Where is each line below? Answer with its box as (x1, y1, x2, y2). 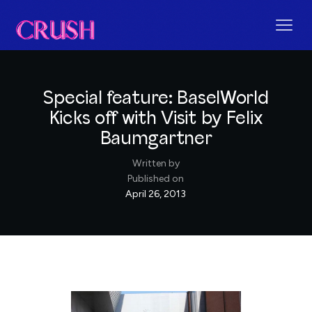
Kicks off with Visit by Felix (49, 109, 263, 128)
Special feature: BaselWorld (43, 88, 269, 108)
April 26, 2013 (125, 187, 187, 200)
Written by (132, 157, 180, 169)
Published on (127, 172, 185, 185)
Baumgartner (100, 129, 212, 148)
